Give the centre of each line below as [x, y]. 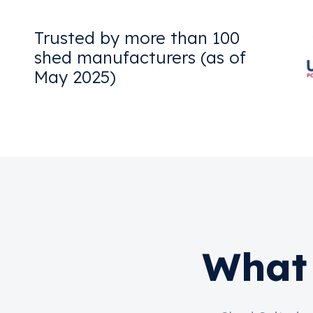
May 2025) [75, 77]
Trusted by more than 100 [137, 38]
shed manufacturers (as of [140, 58]
